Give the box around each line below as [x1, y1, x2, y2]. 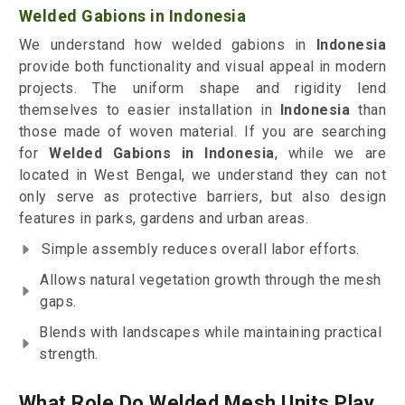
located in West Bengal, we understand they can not [18, 166, 387, 184]
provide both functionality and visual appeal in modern [18, 58, 387, 76]
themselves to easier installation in [18, 101, 273, 119]
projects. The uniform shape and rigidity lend [18, 80, 387, 98]
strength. [39, 345, 99, 363]
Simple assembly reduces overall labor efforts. [41, 240, 360, 259]
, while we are [274, 145, 387, 163]
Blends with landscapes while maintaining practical [39, 324, 382, 342]
